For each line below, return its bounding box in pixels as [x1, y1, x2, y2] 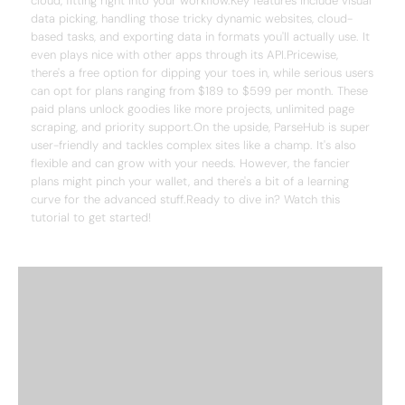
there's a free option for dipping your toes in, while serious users [31, 65, 373, 80]
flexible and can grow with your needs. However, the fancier [31, 155, 350, 171]
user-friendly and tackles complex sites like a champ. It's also [31, 137, 356, 153]
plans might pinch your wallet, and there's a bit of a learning [31, 174, 349, 189]
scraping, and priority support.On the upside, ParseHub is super [31, 119, 370, 135]
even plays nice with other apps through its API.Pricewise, [31, 47, 338, 62]
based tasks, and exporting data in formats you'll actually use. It [31, 29, 370, 44]
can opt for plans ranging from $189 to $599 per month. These [31, 83, 368, 99]
